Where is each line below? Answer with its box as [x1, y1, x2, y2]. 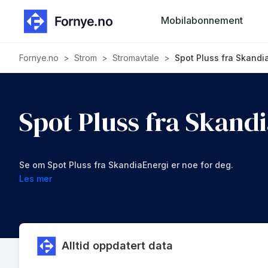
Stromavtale [112, 53, 159, 63]
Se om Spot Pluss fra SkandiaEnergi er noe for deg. [19, 160, 233, 170]
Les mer [19, 173, 52, 184]
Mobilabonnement [161, 14, 243, 26]
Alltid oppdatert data [62, 239, 173, 252]
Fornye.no [19, 53, 59, 63]
